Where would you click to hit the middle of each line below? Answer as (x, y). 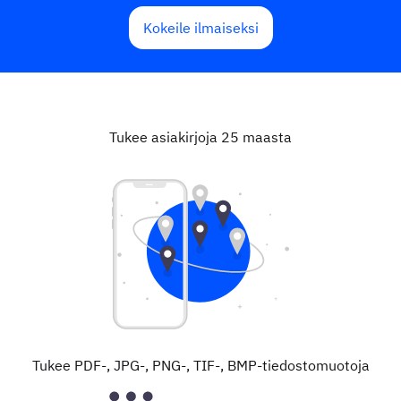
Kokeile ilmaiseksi (200, 28)
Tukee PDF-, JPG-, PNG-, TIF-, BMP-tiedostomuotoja (200, 365)
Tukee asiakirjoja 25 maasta (200, 137)
